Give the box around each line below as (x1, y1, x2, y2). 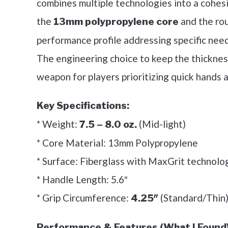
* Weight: (37, 118, 79, 130)
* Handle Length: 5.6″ (37, 174, 128, 185)
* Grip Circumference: (37, 192, 131, 204)
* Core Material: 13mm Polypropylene (37, 137, 198, 149)
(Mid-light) (137, 118, 186, 130)
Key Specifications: (37, 100, 129, 111)
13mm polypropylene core (53, 16, 179, 27)
